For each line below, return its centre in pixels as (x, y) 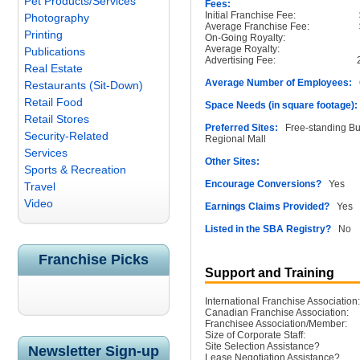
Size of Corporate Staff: (255, 335)
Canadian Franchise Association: (277, 313)
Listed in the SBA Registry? (268, 229)
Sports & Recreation (75, 170)
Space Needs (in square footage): (281, 105)
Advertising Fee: (240, 60)
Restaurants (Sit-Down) (84, 85)
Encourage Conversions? (263, 184)
